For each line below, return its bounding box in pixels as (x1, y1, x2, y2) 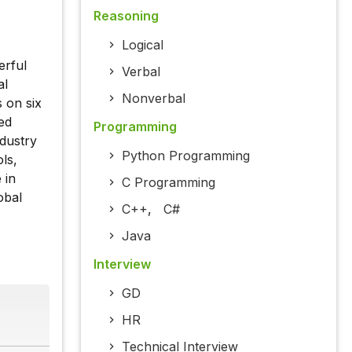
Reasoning (93, 8, 159, 24)
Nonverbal (121, 90, 185, 107)
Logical (121, 37, 163, 53)
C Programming (121, 174, 215, 191)
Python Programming (121, 148, 250, 164)
